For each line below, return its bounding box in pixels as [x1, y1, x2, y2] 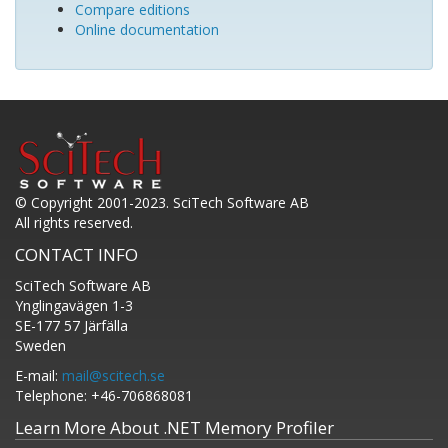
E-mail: [15, 366, 62, 385]
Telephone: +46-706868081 [15, 386, 193, 405]
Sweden [15, 336, 66, 355]
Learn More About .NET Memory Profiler [15, 416, 334, 439]
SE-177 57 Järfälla [15, 316, 128, 335]
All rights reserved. [15, 213, 133, 232]
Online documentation [75, 20, 219, 39]
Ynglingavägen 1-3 [15, 296, 133, 315]
